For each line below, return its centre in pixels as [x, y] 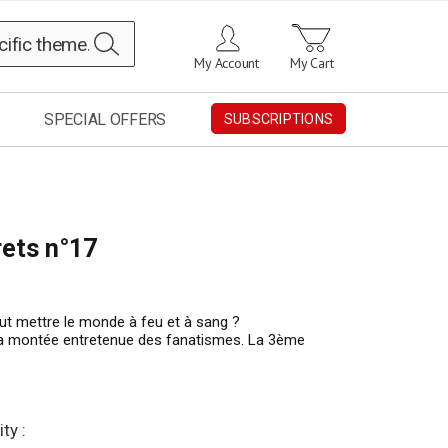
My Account [226, 63]
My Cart [312, 63]
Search [141, 35]
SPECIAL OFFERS [105, 120]
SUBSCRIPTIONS [278, 119]
